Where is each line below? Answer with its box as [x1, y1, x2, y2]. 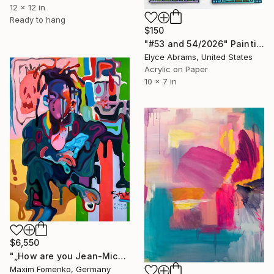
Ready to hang [10, 15, 65, 25]
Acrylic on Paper [144, 64, 208, 74]
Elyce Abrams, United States [144, 51, 253, 62]
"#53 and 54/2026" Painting [256, 38, 264, 49]
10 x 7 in [144, 76, 177, 86]
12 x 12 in [10, 2, 45, 13]
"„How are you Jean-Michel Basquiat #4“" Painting [117, 251, 126, 262]
